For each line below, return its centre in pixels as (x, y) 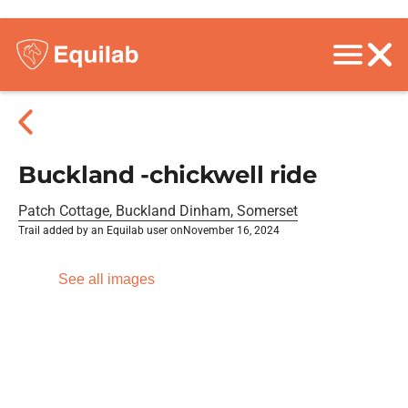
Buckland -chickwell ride (168, 175)
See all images (107, 279)
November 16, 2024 (231, 230)
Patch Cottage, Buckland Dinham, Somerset (158, 211)
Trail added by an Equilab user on (101, 230)
